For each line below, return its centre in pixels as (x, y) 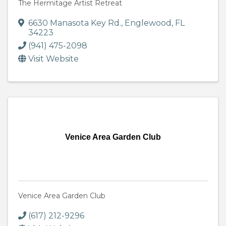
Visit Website (53, 59)
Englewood (148, 23)
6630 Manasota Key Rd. (75, 23)
